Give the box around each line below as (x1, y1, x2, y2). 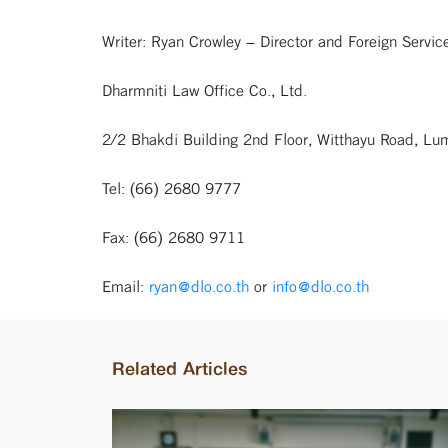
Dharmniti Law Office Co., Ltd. (102, 76, 307, 104)
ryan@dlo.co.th (149, 272, 249, 300)
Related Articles (112, 353, 248, 384)
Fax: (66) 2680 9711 (102, 223, 245, 251)
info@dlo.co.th (272, 272, 369, 300)
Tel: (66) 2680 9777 (102, 174, 241, 202)
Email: (102, 272, 149, 300)
